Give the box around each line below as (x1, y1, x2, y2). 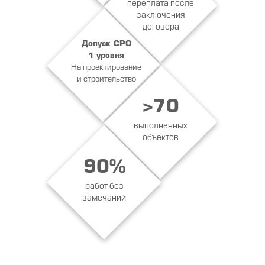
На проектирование (70, 64, 141, 72)
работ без (85, 182, 124, 190)
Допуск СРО (81, 40, 131, 49)
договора (142, 23, 179, 31)
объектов (142, 134, 179, 142)
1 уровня (88, 52, 124, 60)
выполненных (133, 122, 188, 130)
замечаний (82, 194, 126, 202)
